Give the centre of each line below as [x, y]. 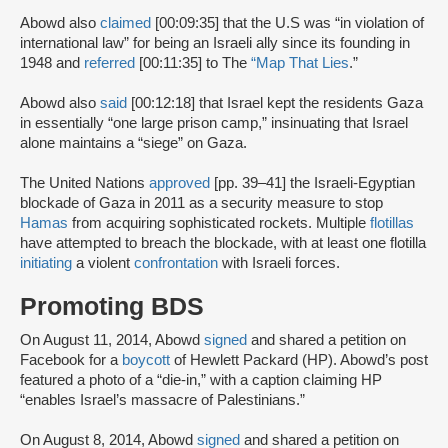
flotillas [392, 223]
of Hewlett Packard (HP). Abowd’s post [299, 360]
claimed [125, 23]
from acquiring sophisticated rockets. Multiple [219, 223]
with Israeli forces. [281, 263]
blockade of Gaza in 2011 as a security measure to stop [201, 203]
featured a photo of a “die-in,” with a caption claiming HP [201, 380]
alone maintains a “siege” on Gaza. [135, 143]
